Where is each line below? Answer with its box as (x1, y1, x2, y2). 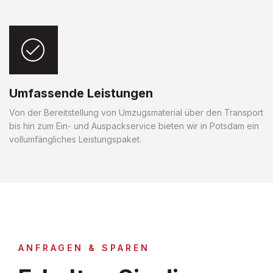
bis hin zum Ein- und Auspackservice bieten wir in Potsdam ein (9, 120, 259, 131)
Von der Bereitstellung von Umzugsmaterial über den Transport (9, 107, 263, 118)
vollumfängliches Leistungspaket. (9, 133, 141, 144)
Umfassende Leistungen (9, 85, 153, 101)
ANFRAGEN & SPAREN (18, 242, 150, 253)
